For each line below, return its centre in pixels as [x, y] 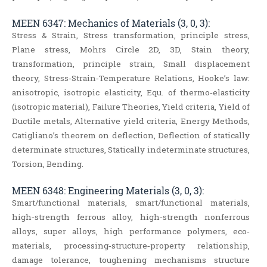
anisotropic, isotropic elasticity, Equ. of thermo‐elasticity [131, 93]
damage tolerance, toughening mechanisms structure [131, 260]
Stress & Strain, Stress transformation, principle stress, [131, 35]
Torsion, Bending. [48, 164]
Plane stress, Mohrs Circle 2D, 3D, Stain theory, [131, 50]
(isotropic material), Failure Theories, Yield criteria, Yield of [131, 107]
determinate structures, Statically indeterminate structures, [131, 150]
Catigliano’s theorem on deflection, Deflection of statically [131, 136]
